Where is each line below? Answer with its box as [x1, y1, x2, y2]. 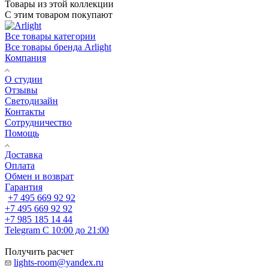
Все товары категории [5, 31, 96, 41]
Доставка [5, 149, 42, 160]
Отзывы [5, 84, 38, 95]
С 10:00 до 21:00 [42, 224, 109, 235]
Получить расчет [5, 246, 74, 257]
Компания [5, 52, 46, 63]
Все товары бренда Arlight [5, 41, 111, 52]
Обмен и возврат [5, 170, 74, 181]
